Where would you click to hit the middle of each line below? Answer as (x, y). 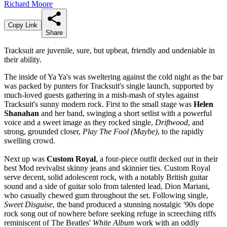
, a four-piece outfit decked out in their (157, 159)
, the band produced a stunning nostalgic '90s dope (133, 204)
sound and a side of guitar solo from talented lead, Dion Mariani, (107, 186)
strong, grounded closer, (43, 131)
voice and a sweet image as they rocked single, (80, 122)
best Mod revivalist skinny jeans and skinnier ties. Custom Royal (107, 168)
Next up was (25, 159)
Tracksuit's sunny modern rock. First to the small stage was (99, 104)
